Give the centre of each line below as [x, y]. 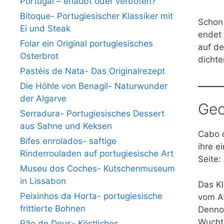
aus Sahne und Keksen [66, 126]
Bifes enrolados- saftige [68, 141]
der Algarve [43, 98]
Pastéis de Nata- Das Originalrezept [92, 71]
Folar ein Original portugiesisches [86, 43]
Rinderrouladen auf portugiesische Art [97, 153]
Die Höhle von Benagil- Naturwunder [94, 86]
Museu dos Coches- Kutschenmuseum [97, 168]
